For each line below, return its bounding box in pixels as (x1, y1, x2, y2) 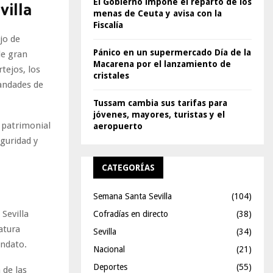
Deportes (93, 262, 127, 272)
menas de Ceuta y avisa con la (93, 9, 222, 18)
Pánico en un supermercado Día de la (93, 48, 251, 57)
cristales (93, 71, 129, 80)
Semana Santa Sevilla (93, 191, 172, 201)
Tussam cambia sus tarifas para (93, 98, 227, 108)
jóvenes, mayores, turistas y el (93, 110, 225, 119)
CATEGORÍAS (102, 163, 155, 172)
